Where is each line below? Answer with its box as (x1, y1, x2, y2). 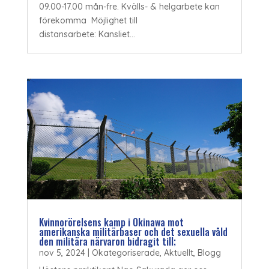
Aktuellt (163, 247, 193, 259)
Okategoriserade (91, 247, 160, 259)
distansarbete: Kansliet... (38, 29, 135, 40)
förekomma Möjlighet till (38, 15, 138, 26)
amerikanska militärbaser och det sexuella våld (38, 225, 228, 240)
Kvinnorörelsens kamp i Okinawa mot (38, 215, 184, 230)
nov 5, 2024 (38, 247, 85, 259)
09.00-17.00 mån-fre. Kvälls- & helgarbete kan (38, 1, 220, 13)
